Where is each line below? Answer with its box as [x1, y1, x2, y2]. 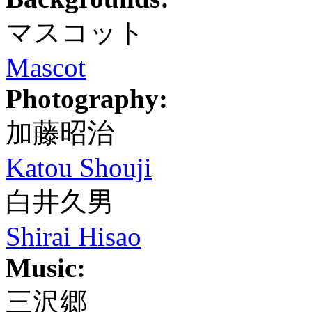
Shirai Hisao [6, 221, 141, 251]
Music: [6, 253, 86, 283]
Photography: [6, 84, 168, 114]
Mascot [6, 52, 86, 82]
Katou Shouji [6, 153, 152, 182]
